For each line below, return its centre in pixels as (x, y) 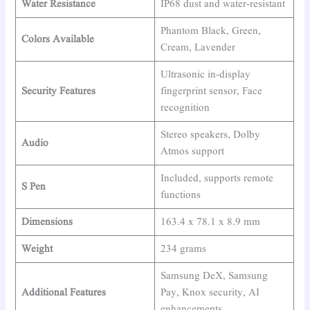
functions (180, 195)
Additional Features (63, 293)
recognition (185, 108)
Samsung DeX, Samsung (214, 276)
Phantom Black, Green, (210, 31)
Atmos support (192, 152)
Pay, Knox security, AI (210, 293)
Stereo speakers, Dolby (210, 135)
